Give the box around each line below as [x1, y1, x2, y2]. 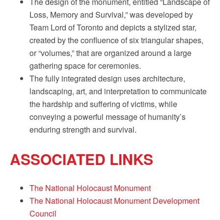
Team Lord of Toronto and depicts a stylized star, [29, 22, 196, 33]
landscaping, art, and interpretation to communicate [29, 85, 207, 97]
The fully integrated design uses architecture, [29, 73, 185, 84]
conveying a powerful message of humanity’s [29, 111, 186, 122]
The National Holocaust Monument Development [29, 195, 199, 206]
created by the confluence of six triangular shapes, [29, 34, 203, 46]
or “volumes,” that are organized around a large [29, 47, 192, 58]
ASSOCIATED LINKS [10, 148, 153, 169]
